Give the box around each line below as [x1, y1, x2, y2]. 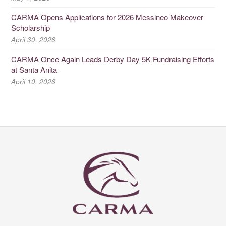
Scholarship [11, 22, 50, 33]
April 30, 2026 [11, 34, 55, 44]
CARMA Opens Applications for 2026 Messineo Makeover [11, 11, 203, 22]
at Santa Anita [11, 64, 57, 75]
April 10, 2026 [11, 76, 55, 86]
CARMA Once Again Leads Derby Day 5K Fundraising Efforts [11, 53, 214, 64]
